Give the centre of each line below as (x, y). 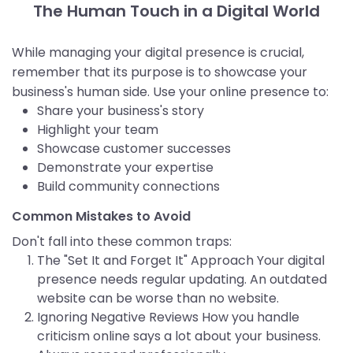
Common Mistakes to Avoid (101, 217)
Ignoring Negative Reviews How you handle (168, 318)
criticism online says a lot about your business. (179, 336)
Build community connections (128, 187)
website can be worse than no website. (158, 299)
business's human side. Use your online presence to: (170, 92)
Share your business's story (121, 111)
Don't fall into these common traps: (122, 242)
